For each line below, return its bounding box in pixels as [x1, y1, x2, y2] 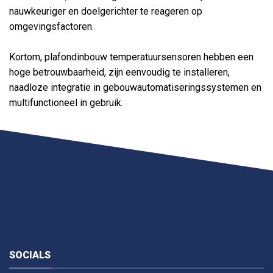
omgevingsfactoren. [9, 21, 94, 33]
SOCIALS [9, 249, 51, 261]
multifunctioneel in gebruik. [9, 97, 123, 109]
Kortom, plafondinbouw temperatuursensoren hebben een [9, 51, 253, 63]
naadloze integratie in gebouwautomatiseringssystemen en [9, 82, 261, 94]
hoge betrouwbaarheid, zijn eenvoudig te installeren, [9, 66, 230, 79]
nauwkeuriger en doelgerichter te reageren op [9, 5, 202, 18]
